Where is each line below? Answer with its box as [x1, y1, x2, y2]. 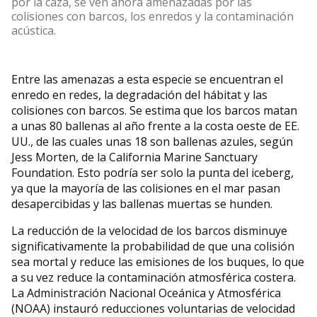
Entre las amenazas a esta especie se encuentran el [11, 71, 283, 88]
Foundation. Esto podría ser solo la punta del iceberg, [11, 165, 294, 181]
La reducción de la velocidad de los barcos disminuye [11, 223, 287, 239]
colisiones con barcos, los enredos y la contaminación [11, 8, 294, 25]
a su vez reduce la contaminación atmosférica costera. [11, 270, 296, 286]
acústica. [11, 23, 56, 39]
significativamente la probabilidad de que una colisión [11, 238, 294, 255]
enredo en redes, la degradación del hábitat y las [11, 87, 267, 103]
